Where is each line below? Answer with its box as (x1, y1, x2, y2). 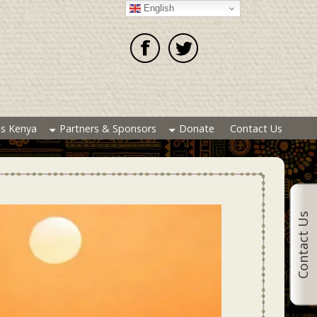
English (141, 2, 175, 13)
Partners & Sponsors (59, 122, 156, 135)
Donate (178, 122, 214, 135)
